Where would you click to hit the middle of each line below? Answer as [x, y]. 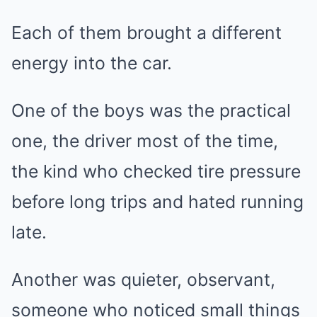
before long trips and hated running [157, 202]
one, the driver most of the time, [145, 141]
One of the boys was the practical [151, 111]
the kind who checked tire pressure [156, 172]
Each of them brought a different [146, 33]
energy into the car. [92, 63]
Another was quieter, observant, [143, 280]
